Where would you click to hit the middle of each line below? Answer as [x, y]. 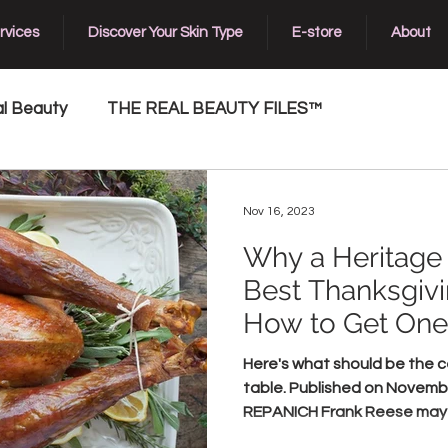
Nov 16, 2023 [279, 211]
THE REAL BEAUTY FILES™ [214, 108]
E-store [317, 32]
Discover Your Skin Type [165, 32]
